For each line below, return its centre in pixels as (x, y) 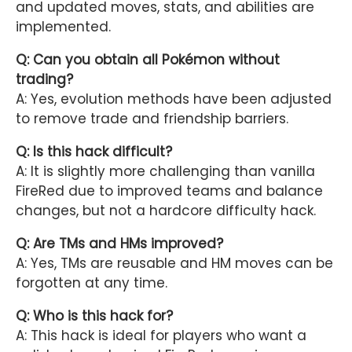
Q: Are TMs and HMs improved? (119, 243)
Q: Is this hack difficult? (94, 151)
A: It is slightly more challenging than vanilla (165, 171)
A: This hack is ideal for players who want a (161, 335)
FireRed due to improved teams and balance (169, 191)
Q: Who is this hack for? (94, 315)
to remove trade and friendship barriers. (152, 118)
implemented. (63, 26)
